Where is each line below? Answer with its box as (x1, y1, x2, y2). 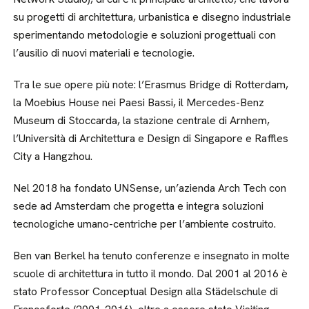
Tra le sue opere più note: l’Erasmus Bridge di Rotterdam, (13, 77, 289, 92)
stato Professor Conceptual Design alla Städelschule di (13, 284, 279, 299)
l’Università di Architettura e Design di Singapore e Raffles (13, 131, 289, 146)
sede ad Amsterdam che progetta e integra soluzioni (13, 199, 264, 213)
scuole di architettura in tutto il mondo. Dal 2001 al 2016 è (13, 266, 288, 281)
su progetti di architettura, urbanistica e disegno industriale (13, 10, 292, 24)
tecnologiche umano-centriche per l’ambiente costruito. (13, 217, 277, 231)
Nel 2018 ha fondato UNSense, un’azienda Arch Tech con (13, 181, 287, 195)
